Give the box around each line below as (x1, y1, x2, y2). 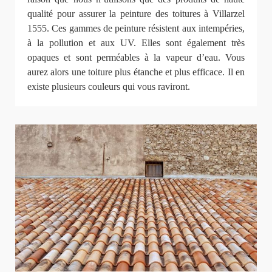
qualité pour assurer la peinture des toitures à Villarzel (27, 8, 245, 19)
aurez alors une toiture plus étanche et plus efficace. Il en (27, 66, 245, 77)
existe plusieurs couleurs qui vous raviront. (27, 81, 190, 92)
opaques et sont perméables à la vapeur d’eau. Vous (27, 52, 245, 63)
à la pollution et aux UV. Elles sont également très (27, 37, 245, 48)
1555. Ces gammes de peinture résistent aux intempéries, (27, 22, 245, 33)
